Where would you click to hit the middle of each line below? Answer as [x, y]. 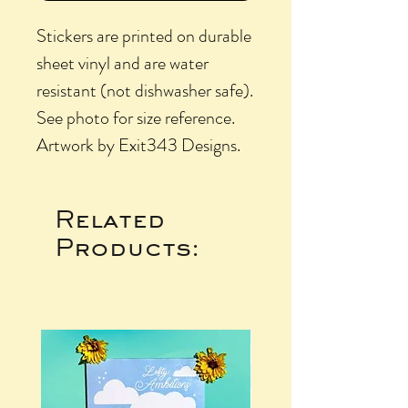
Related [110, 218]
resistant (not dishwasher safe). [145, 90]
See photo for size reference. [136, 117]
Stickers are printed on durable [144, 36]
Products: [127, 246]
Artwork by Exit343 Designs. [138, 145]
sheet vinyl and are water [122, 63]
